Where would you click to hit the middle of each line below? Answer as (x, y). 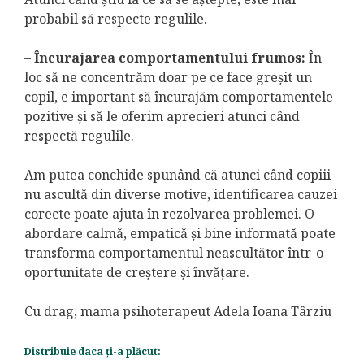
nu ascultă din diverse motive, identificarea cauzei (181, 195)
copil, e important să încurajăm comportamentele (179, 97)
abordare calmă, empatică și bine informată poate (180, 234)
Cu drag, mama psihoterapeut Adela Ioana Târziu (178, 312)
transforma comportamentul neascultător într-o (174, 253)
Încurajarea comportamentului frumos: (170, 58)
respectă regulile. (79, 136)
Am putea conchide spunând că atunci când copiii (178, 175)
